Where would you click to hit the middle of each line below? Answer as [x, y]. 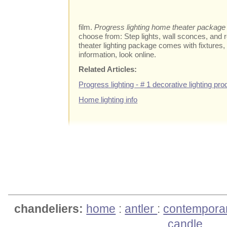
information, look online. [118, 54]
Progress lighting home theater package [160, 27]
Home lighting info [108, 99]
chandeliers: [49, 209]
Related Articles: [108, 69]
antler [141, 209]
